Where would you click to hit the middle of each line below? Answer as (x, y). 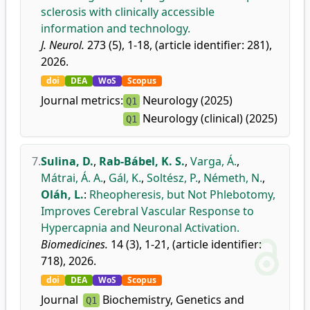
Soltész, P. (172, 178)
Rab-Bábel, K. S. (142, 161)
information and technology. (116, 28)
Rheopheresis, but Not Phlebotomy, (182, 194)
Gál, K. (125, 178)
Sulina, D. (67, 161)
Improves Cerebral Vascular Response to (147, 211)
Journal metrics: (82, 100)
